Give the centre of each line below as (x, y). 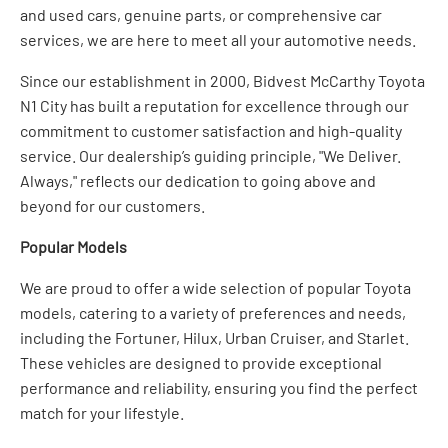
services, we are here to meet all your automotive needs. (218, 39)
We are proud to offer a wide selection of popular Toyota (215, 287)
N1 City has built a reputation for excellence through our (214, 105)
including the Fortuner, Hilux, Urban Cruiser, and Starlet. (214, 337)
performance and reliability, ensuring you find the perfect (219, 387)
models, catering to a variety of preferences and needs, (213, 312)
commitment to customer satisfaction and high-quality (211, 130)
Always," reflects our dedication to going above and (198, 180)
